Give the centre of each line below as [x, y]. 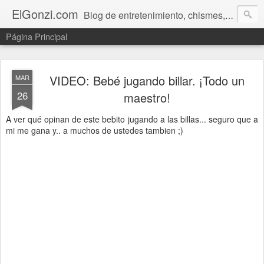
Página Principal [37, 36]
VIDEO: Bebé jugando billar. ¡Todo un [147, 80]
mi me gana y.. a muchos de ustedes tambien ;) [95, 130]
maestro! [147, 98]
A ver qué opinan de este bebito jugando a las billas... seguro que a [132, 119]
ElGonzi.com [45, 14]
